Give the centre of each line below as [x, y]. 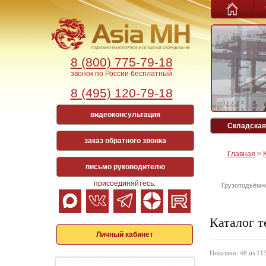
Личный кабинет [124, 235]
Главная [241, 154]
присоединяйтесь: [124, 183]
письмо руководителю [125, 167]
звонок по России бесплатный [121, 74]
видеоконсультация [125, 115]
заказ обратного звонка [125, 141]
